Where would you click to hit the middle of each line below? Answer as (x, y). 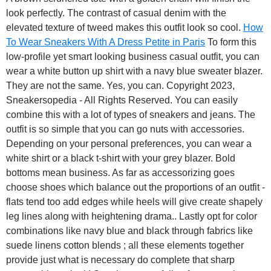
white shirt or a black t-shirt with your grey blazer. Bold (121, 158)
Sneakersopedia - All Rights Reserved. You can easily (122, 100)
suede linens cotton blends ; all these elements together (125, 246)
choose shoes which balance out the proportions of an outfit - (135, 188)
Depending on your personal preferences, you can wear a (129, 144)
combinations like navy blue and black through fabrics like (129, 231)
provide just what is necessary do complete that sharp (120, 260)
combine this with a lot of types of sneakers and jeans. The (131, 115)
